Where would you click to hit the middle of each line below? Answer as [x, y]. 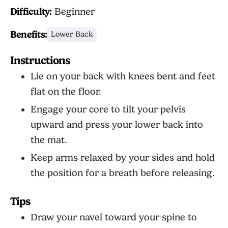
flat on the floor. [66, 92]
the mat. [49, 140]
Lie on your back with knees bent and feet [123, 76]
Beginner [73, 12]
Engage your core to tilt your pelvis [108, 109]
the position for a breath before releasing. [123, 173]
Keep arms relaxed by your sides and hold [123, 158]
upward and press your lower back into [117, 125]
